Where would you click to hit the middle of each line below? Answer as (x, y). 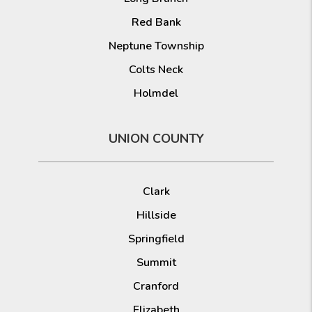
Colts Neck (156, 69)
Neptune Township (156, 46)
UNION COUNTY (156, 138)
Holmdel (156, 93)
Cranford (156, 286)
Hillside (156, 215)
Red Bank (156, 22)
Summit (156, 262)
